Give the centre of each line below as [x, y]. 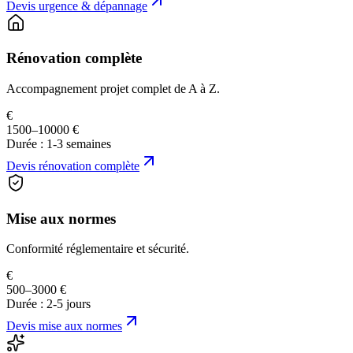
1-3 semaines [79, 143]
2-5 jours [69, 304]
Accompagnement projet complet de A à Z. [113, 88]
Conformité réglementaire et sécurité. [98, 249]
